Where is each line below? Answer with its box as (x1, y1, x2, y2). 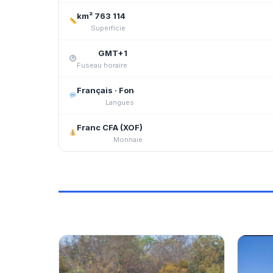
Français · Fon (76, 85, 134, 95)
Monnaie (113, 135, 143, 144)
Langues (105, 98, 134, 107)
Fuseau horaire (76, 61, 127, 69)
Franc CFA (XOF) (76, 122, 143, 132)
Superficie (90, 24, 126, 32)
